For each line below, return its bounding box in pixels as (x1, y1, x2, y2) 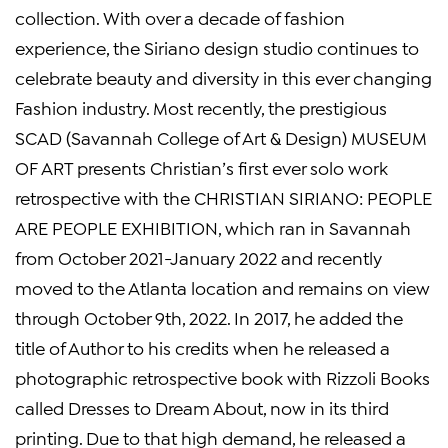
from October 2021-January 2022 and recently (15, 246, 382, 268)
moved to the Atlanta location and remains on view (15, 276, 430, 298)
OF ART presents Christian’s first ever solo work (15, 156, 388, 178)
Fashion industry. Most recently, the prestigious (15, 96, 387, 118)
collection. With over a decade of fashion (15, 6, 345, 28)
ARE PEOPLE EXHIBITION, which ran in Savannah (15, 216, 411, 238)
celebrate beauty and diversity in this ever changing (15, 66, 432, 88)
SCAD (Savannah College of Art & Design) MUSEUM (15, 126, 427, 148)
